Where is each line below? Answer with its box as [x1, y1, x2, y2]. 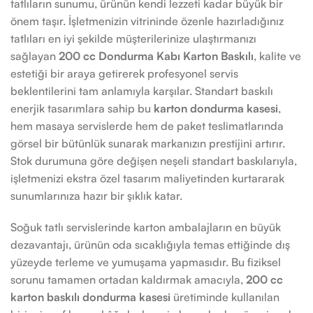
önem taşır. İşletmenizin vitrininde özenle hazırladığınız [10, 14, 284, 28]
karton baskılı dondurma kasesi [10, 290, 170, 304]
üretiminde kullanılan [170, 290, 279, 304]
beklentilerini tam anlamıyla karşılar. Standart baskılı [10, 84, 273, 98]
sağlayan [10, 49, 59, 63]
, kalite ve [254, 49, 301, 63]
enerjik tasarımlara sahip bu [10, 101, 154, 115]
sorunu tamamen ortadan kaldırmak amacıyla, [10, 272, 246, 286]
